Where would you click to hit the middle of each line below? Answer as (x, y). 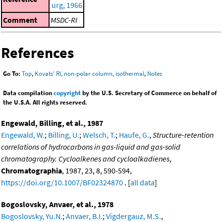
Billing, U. (64, 135)
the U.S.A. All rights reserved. (45, 102)
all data (142, 182)
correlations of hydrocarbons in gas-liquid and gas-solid (91, 146)
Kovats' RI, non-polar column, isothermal (89, 73)
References (37, 52)
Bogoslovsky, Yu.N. (32, 216)
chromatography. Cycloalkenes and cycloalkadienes (85, 158)
